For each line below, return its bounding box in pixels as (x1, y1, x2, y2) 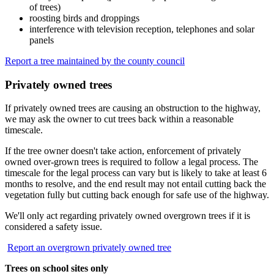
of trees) (29, 1, 61, 12)
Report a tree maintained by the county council (5, 55, 185, 66)
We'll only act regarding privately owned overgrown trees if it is (5, 210, 250, 221)
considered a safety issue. (5, 221, 102, 232)
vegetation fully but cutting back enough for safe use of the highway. (5, 190, 269, 201)
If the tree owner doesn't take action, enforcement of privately (5, 146, 241, 157)
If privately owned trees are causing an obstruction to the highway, (5, 103, 261, 114)
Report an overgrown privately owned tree (7, 242, 171, 253)
